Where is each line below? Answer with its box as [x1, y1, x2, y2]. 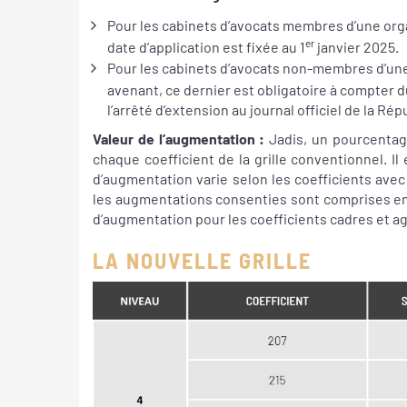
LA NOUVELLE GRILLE [93, 246, 312, 273]
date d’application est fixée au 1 [107, 37, 305, 55]
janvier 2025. [314, 37, 399, 55]
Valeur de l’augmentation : [93, 130, 265, 148]
